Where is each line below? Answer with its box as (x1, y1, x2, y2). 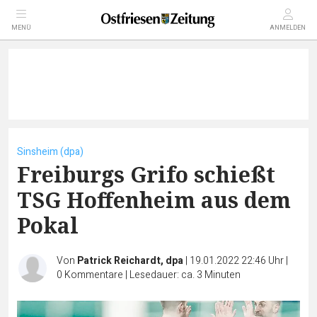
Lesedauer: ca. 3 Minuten (129, 267, 241, 282)
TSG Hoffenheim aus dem (17, 185, 291, 214)
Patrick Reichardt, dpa (77, 253, 183, 268)
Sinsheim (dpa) (17, 144, 83, 159)
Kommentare (64, 267, 123, 282)
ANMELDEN (270, 23, 306, 33)
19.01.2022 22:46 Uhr (190, 253, 286, 268)
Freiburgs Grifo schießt (17, 160, 275, 189)
